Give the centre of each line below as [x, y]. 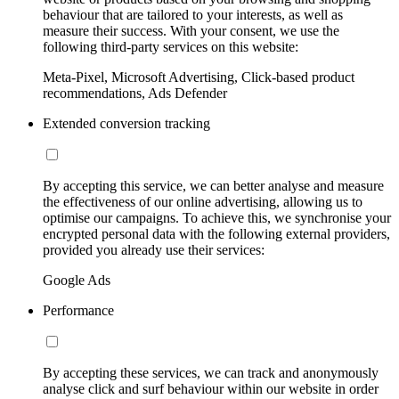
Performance [78, 310]
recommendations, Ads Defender [135, 93]
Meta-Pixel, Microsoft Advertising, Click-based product [199, 77]
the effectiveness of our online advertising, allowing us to [203, 201]
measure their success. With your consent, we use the [191, 30]
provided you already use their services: [154, 249]
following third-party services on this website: [171, 46]
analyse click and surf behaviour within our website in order [211, 388]
